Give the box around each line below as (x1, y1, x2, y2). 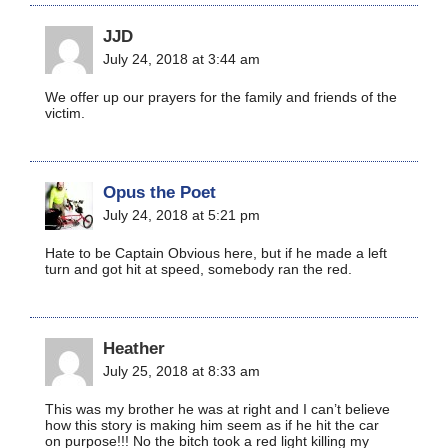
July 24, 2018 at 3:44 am (103, 50, 260, 67)
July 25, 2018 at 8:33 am (103, 362, 260, 379)
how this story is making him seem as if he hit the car (45, 416, 379, 433)
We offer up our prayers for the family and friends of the (45, 88, 397, 105)
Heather (103, 337, 165, 358)
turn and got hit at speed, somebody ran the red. (45, 260, 352, 277)
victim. (45, 104, 85, 121)
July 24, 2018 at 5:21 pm (103, 206, 260, 223)
